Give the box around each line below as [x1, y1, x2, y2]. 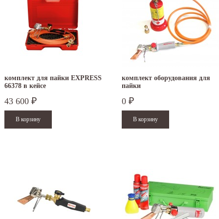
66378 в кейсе [4, 82, 46, 90]
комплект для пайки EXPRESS [4, 74, 102, 82]
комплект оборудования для [122, 74, 210, 82]
